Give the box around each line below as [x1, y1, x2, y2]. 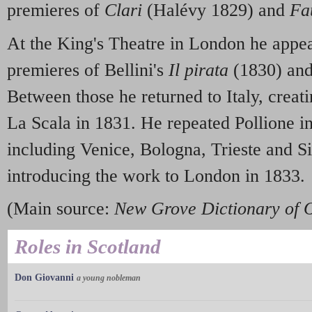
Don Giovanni [15, 272, 74, 283]
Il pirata [169, 59, 228, 80]
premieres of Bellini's [7, 59, 169, 80]
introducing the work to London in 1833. [7, 165, 305, 186]
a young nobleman [77, 273, 141, 283]
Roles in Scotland [15, 235, 161, 258]
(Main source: [7, 198, 114, 219]
